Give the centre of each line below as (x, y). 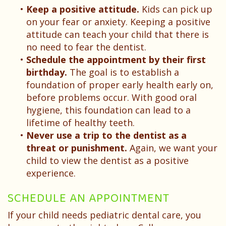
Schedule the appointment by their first (116, 60)
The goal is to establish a (123, 72)
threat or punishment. (77, 148)
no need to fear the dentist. (86, 47)
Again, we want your (172, 148)
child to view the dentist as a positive (107, 161)
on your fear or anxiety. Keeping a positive (118, 22)
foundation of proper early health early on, (120, 85)
